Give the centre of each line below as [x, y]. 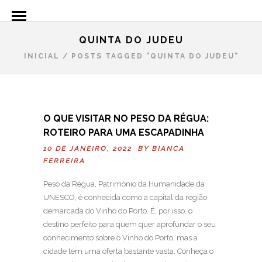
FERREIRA [64, 161]
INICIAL [42, 56]
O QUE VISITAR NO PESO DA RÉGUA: [126, 118]
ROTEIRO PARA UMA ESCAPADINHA [124, 132]
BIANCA [168, 149]
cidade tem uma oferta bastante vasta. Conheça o [128, 251]
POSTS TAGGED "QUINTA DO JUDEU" [155, 56]
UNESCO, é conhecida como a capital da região [125, 197]
